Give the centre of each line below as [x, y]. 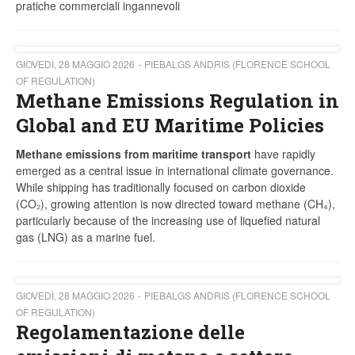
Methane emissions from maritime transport [134, 154]
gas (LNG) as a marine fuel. [86, 237]
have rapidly [283, 154]
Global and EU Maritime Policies [170, 126]
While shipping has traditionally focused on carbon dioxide [161, 187]
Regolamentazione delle [130, 332]
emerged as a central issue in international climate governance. [175, 171]
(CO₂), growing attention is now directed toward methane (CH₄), [176, 204]
